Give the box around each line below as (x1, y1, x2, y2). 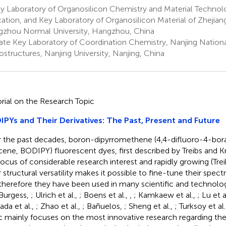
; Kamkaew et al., (133, 190, 197, 200)
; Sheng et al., (124, 201, 175, 211)
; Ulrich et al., (30, 190, 79, 200)
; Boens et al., (79, 190, 130, 200)
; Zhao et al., (35, 201, 82, 211)
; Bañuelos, (82, 201, 124, 211)
